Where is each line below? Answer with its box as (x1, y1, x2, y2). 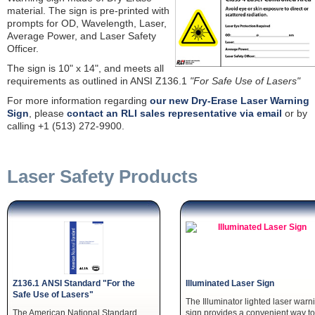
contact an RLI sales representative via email (67, 108, 282, 119)
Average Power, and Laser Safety (7, 30, 156, 41)
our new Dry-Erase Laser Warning (150, 95, 309, 106)
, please (29, 108, 67, 119)
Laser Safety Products (7, 166, 198, 187)
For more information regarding (7, 95, 150, 106)
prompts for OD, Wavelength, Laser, (7, 18, 167, 29)
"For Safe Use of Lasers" (190, 75, 300, 86)
